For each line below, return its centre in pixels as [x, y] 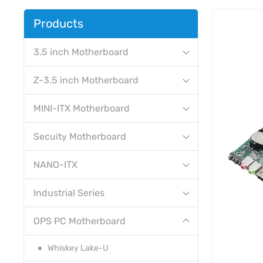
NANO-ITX [55, 165]
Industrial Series [69, 193]
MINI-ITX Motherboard [82, 109]
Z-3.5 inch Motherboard [86, 80]
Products [58, 24]
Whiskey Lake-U [78, 248]
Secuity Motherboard [80, 137]
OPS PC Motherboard [80, 221]
